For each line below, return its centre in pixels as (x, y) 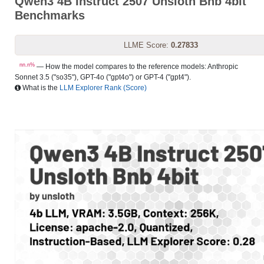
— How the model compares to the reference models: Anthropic (136, 67)
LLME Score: (147, 45)
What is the (40, 88)
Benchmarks (50, 15)
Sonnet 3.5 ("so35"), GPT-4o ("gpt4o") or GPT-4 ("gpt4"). (103, 77)
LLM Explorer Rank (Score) (103, 88)
